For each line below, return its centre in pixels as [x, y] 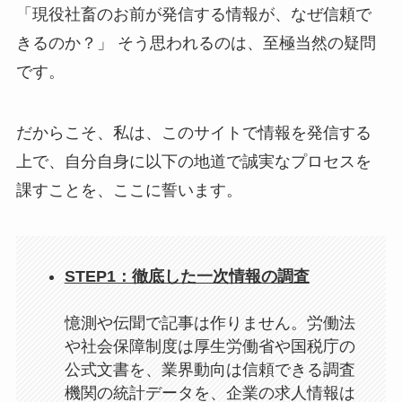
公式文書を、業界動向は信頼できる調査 [210, 369]
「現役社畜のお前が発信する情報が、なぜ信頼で [193, 14]
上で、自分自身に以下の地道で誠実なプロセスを [193, 161]
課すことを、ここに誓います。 [129, 190]
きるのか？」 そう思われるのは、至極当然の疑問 [196, 43]
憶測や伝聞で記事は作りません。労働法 [210, 323]
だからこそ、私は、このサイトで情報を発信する [193, 132]
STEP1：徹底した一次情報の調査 [187, 276]
